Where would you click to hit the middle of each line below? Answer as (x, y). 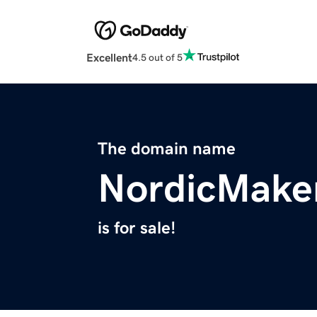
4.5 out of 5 (157, 57)
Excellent (109, 58)
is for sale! (137, 228)
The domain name (167, 149)
